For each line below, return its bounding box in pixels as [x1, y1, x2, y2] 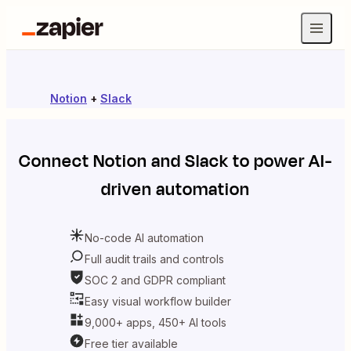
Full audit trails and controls [85, 251, 224, 266]
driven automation [101, 177, 250, 202]
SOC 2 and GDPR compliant [85, 273, 226, 287]
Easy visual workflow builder [85, 294, 231, 308]
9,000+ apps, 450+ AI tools [85, 315, 226, 329]
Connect [19, 149, 93, 174]
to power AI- [229, 149, 332, 174]
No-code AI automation [85, 230, 204, 244]
